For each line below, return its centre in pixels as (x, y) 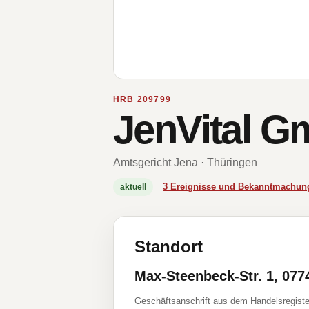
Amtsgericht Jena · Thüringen (185, 162)
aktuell (133, 187)
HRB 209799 (142, 99)
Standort (169, 247)
